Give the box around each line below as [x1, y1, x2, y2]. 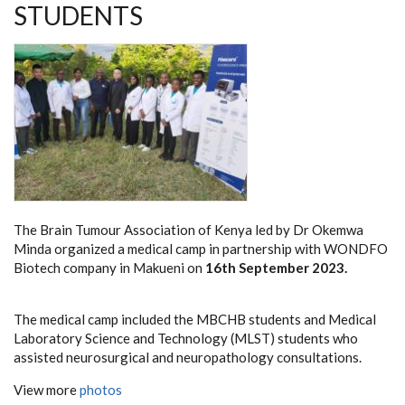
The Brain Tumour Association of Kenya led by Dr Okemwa [14, 221, 363, 238]
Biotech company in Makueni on [14, 259, 205, 276]
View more [14, 381, 80, 398]
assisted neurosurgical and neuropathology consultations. [14, 348, 362, 365]
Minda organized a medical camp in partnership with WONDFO [14, 240, 388, 257]
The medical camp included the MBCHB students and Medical [14, 310, 376, 327]
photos [80, 381, 122, 398]
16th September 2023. [205, 259, 350, 276]
